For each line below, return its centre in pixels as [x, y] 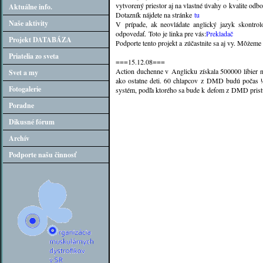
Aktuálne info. [31, 7]
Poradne [21, 105]
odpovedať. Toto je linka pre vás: [161, 33]
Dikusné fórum [32, 122]
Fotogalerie [25, 89]
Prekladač [220, 33]
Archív [19, 138]
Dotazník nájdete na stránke [155, 14]
